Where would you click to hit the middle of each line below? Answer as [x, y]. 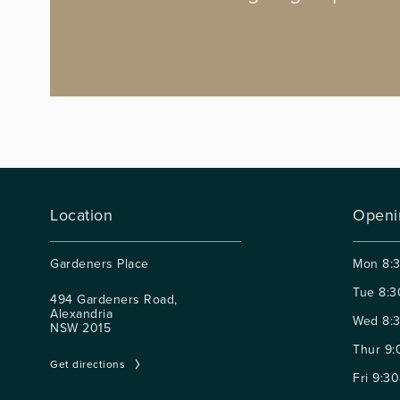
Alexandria [81, 313]
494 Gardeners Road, [114, 299]
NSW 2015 [80, 328]
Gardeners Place [100, 263]
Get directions [87, 364]
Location [81, 215]
